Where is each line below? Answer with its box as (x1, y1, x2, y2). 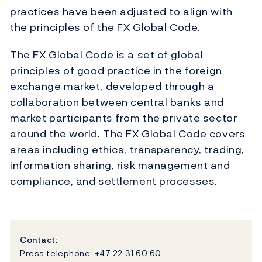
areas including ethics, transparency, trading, (10, 142, 244, 158)
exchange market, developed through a (10, 78, 215, 95)
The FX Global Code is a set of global (10, 47, 204, 63)
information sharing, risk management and (10, 157, 230, 174)
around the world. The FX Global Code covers (10, 126, 246, 142)
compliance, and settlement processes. (10, 173, 218, 189)
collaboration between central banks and (10, 94, 224, 111)
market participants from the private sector (10, 110, 237, 126)
